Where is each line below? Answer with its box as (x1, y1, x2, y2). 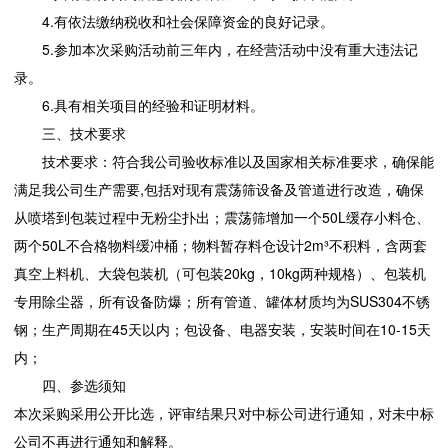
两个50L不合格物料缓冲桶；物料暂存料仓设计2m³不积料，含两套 (14, 235, 427, 256)
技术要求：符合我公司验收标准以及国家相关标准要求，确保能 (42, 151, 434, 172)
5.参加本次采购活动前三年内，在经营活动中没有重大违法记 (42, 39, 418, 60)
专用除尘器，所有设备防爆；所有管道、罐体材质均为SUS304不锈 (14, 291, 430, 312)
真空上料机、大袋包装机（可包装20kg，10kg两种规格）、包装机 (14, 263, 426, 284)
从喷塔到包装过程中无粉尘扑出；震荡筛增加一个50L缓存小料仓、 (14, 207, 430, 228)
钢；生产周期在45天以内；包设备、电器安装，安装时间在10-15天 (14, 319, 431, 340)
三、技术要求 (42, 123, 126, 144)
